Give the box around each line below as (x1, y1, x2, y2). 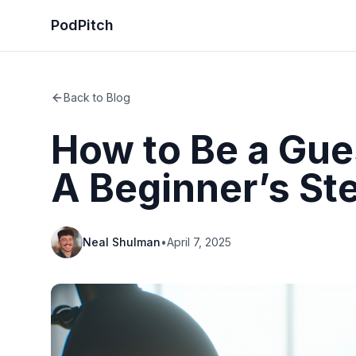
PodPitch (51, 17, 114, 33)
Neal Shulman (83, 235, 161, 249)
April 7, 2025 (167, 235, 231, 249)
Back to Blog (64, 91, 130, 104)
